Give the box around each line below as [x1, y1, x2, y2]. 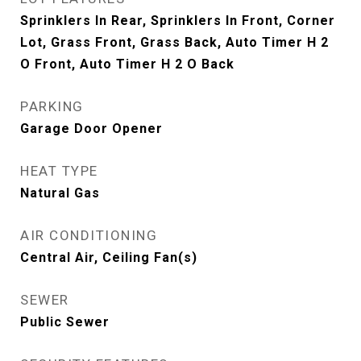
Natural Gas [20, 185, 100, 201]
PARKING [20, 98, 84, 114]
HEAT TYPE [20, 163, 98, 179]
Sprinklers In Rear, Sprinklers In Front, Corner [20, 13, 335, 28]
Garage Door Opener [20, 121, 163, 136]
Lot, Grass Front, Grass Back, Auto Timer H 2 [20, 35, 329, 50]
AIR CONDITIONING [20, 227, 157, 243]
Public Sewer [20, 314, 110, 330]
